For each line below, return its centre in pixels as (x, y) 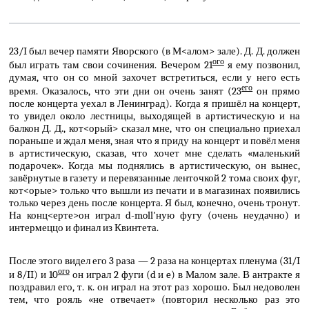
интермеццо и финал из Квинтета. (83, 227)
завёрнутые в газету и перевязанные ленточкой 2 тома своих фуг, (154, 178)
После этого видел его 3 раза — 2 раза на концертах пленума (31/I (154, 261)
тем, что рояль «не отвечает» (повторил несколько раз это (154, 300)
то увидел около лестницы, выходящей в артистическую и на (154, 116)
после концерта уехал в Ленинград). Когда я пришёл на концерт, (154, 103)
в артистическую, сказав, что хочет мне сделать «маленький (154, 153)
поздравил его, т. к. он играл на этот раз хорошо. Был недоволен (154, 287)
